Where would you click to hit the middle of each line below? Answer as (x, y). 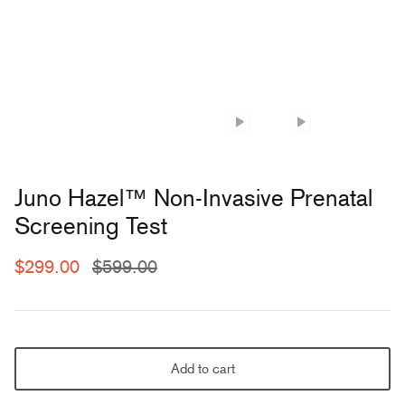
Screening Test (91, 226)
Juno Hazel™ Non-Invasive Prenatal (193, 198)
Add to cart (202, 368)
